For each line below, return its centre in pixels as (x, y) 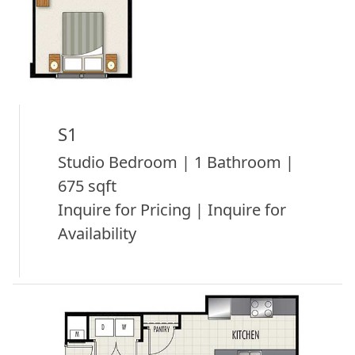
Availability (97, 233)
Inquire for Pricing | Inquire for (172, 209)
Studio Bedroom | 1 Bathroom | (176, 162)
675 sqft (87, 185)
